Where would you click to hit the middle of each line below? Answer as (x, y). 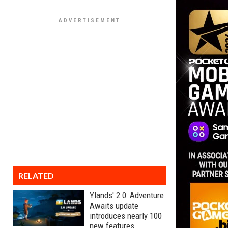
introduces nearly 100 (126, 216)
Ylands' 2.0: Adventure (127, 195)
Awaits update (114, 206)
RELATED (36, 175)
